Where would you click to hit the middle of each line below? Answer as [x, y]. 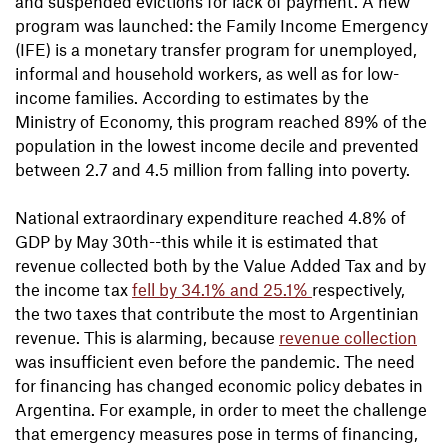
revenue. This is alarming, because [147, 337]
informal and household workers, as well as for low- [207, 73]
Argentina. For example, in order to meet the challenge [221, 409]
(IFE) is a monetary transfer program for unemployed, [216, 49]
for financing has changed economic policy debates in [219, 385]
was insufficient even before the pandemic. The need [215, 361]
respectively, [358, 289]
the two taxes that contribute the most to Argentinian [217, 313]
